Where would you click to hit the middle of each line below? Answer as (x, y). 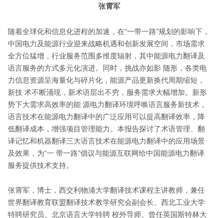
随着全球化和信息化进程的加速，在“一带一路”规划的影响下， (109, 31)
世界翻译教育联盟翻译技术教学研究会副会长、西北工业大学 (107, 202)
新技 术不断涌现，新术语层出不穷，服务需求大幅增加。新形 (108, 92)
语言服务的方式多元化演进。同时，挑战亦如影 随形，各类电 (108, 68)
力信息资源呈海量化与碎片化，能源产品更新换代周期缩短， (107, 80)
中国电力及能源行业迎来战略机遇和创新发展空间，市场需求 (107, 43)
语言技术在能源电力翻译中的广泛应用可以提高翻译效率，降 (107, 116)
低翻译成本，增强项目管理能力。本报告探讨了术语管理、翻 (107, 128)
